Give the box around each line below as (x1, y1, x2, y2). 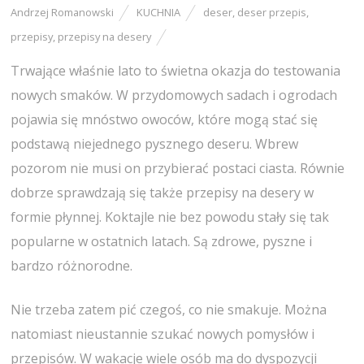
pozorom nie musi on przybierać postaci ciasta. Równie (11, 158, 345, 177)
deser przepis (237, 4, 307, 19)
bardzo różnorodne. (11, 256, 133, 275)
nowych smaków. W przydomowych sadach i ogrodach (11, 85, 338, 104)
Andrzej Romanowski (11, 4, 115, 19)
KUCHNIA (136, 4, 181, 19)
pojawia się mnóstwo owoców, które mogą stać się (11, 110, 318, 128)
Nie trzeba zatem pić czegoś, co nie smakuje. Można (11, 300, 327, 318)
